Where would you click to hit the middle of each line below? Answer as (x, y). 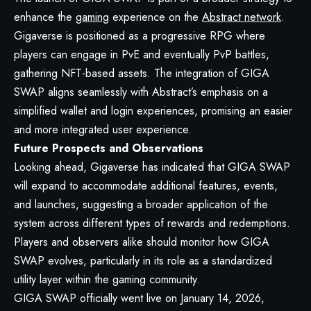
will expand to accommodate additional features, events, (146, 186)
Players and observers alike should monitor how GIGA (142, 242)
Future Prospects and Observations (109, 149)
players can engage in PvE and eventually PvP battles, (142, 55)
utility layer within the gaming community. (107, 280)
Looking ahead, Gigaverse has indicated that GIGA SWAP (152, 167)
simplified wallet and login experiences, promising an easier (153, 111)
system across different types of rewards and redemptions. (152, 224)
